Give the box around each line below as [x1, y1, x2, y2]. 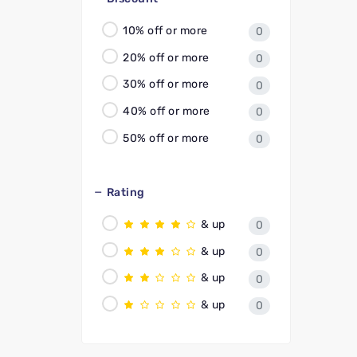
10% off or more [120, 23, 208, 37]
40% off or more [120, 104, 210, 118]
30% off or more [120, 76, 210, 91]
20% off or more [120, 50, 210, 65]
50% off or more [120, 131, 210, 145]
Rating [106, 186, 145, 200]
